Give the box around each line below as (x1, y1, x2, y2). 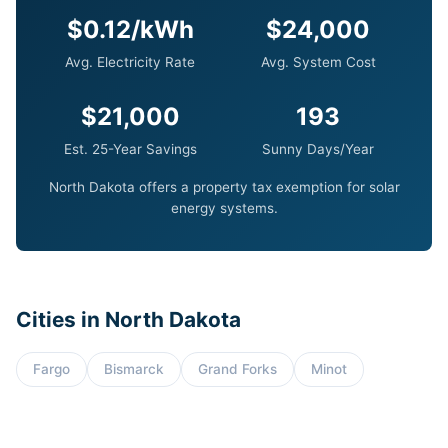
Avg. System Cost (260, 54, 376, 70)
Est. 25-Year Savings (63, 141, 197, 157)
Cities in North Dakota (16, 307, 241, 332)
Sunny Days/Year (262, 141, 374, 157)
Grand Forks (198, 361, 277, 377)
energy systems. (170, 200, 278, 216)
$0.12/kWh (66, 15, 194, 44)
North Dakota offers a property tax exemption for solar (48, 179, 400, 195)
